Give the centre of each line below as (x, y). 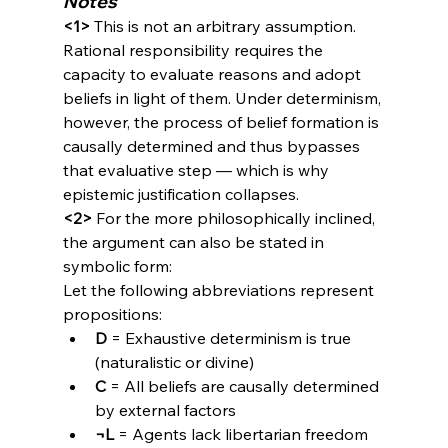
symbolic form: (117, 266)
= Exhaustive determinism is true (230, 338)
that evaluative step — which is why (197, 170)
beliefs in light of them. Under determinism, (223, 98)
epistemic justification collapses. (180, 194)
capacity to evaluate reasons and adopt (213, 74)
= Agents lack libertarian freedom (242, 434)
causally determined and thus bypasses (213, 146)
